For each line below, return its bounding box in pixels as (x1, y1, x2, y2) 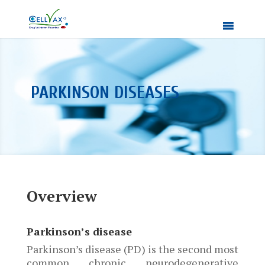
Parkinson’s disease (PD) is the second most (26, 242, 239, 256)
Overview (26, 186, 97, 206)
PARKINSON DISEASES (30, 82, 179, 103)
